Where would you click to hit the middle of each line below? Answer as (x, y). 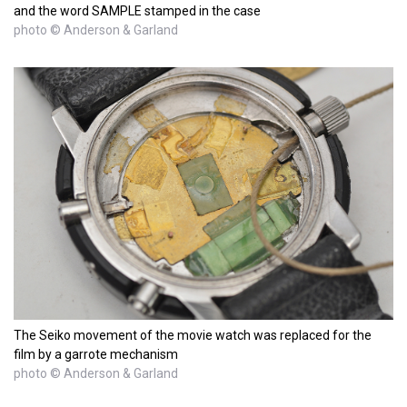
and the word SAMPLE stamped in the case (137, 11)
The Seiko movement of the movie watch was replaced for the (193, 335)
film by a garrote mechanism (96, 354)
